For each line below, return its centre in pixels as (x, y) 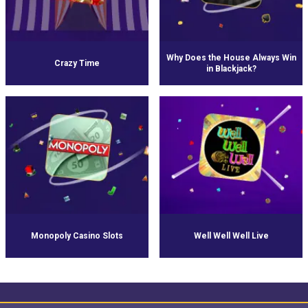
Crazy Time (77, 63)
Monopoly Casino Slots (77, 235)
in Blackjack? (231, 68)
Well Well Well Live (231, 235)
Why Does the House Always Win (231, 57)
